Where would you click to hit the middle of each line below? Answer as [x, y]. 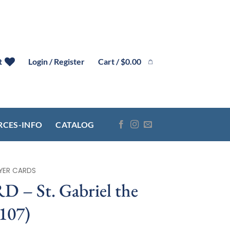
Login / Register [56, 61]
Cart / [109, 61]
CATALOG [75, 124]
